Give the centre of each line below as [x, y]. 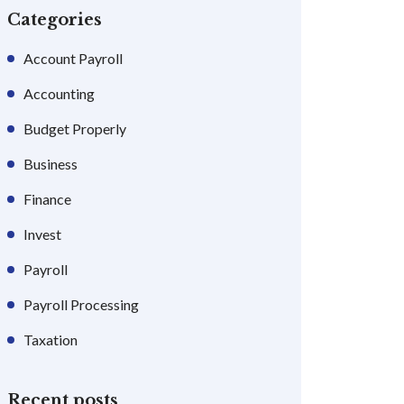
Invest [42, 234]
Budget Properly [75, 129]
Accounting [59, 93]
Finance [47, 199]
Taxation [50, 340]
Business [50, 164]
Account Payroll [73, 58]
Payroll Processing [81, 304]
